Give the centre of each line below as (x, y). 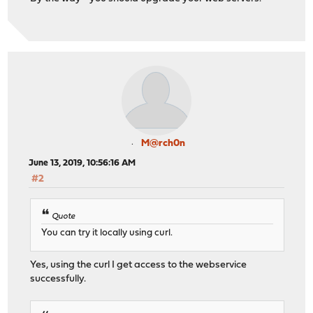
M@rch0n (163, 144)
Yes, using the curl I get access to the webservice (139, 265)
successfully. (58, 279)
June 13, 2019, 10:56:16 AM (82, 163)
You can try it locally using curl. (107, 233)
